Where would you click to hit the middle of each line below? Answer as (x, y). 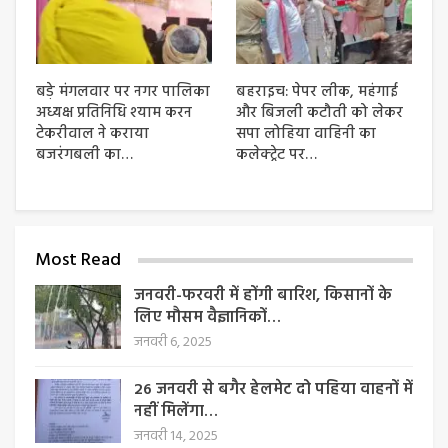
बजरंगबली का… (84, 154)
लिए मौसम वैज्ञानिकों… (207, 318)
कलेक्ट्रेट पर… (276, 154)
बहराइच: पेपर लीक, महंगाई (317, 91)
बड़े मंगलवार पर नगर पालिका (123, 91)
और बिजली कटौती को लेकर (319, 112)
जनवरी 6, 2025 (173, 343)
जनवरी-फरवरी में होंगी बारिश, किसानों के (263, 296)
